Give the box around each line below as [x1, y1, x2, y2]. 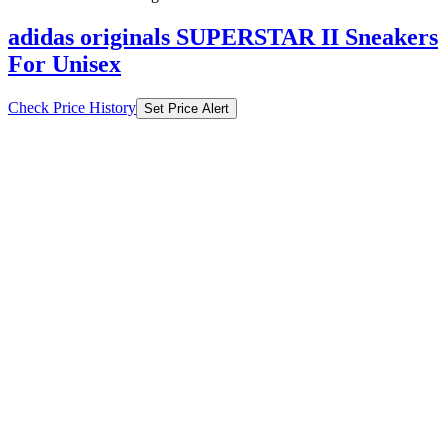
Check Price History [8, 99, 136, 117]
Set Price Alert [144, 101, 229, 117]
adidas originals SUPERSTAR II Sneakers [8, 24, 438, 51]
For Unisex [8, 51, 121, 78]
